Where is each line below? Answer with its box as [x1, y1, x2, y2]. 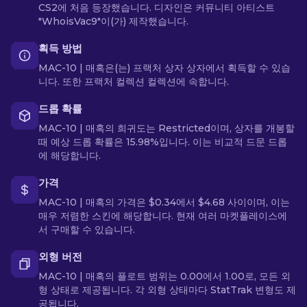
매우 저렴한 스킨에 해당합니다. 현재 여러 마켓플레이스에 [38, 210, 287, 222]
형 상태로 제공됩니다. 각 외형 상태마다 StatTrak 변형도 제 [38, 284, 296, 296]
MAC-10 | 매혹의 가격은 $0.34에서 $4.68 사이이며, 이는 [38, 196, 290, 208]
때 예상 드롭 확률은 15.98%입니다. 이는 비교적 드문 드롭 [38, 136, 287, 148]
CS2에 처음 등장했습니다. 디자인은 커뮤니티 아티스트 [38, 1, 275, 14]
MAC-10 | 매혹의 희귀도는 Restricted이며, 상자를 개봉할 [38, 122, 295, 134]
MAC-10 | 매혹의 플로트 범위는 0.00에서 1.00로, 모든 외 [38, 270, 291, 282]
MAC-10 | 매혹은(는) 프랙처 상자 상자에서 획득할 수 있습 [38, 62, 291, 74]
